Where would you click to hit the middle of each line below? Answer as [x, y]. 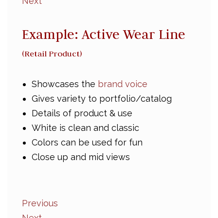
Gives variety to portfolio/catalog [102, 99]
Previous [40, 203]
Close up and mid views [81, 157]
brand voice [123, 84]
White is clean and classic [85, 128]
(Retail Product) [52, 54]
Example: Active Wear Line [104, 34]
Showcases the [65, 84]
